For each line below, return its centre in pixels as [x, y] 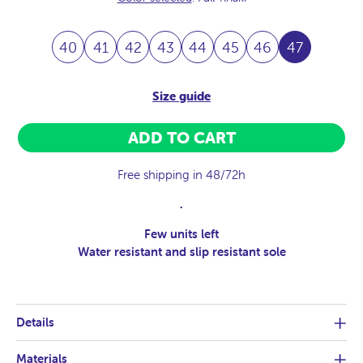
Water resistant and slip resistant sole [181, 252]
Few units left [181, 234]
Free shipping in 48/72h [181, 175]
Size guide [181, 96]
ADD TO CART [181, 138]
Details [35, 322]
